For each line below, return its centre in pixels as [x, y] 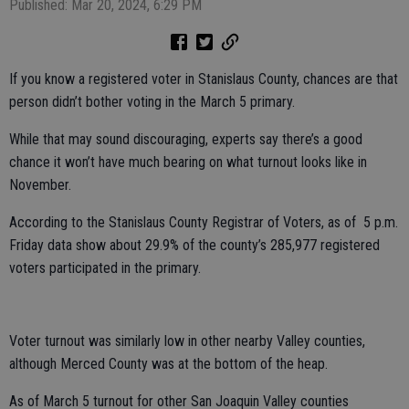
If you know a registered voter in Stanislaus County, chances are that [204, 79]
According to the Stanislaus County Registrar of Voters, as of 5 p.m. [204, 223]
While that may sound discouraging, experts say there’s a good [186, 140]
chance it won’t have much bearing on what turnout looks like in [188, 163]
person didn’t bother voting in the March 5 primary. [152, 102]
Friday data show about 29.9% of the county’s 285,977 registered [194, 246]
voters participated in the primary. [105, 268]
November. [42, 185]
